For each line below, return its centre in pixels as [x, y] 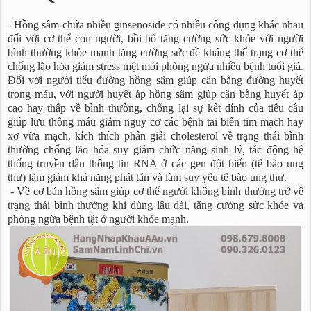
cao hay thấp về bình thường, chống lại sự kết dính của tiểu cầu [155, 108]
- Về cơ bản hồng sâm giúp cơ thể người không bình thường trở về [155, 192]
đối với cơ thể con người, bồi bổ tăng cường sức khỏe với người [155, 39]
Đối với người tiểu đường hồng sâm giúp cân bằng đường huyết [155, 81]
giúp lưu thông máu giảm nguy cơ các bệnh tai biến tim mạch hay [155, 122]
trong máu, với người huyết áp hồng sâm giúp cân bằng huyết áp [155, 94]
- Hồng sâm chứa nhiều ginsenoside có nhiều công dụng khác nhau [155, 25]
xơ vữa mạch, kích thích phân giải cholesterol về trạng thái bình [155, 136]
